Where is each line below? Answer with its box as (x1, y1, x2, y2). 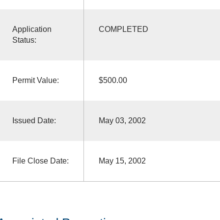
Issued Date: (12, 116, 56, 125)
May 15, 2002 (98, 156, 146, 165)
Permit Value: (12, 76, 59, 84)
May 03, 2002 (98, 116, 146, 125)
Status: (12, 35, 36, 44)
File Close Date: (12, 156, 69, 165)
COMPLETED (98, 25, 148, 33)
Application (12, 25, 52, 33)
